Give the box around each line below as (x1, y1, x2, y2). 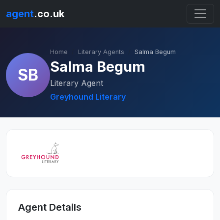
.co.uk (34, 8, 64, 20)
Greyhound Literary (50, 92, 126, 102)
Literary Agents (78, 48, 124, 55)
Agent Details (18, 201, 82, 213)
